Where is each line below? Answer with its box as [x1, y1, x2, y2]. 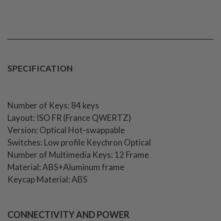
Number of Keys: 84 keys [7, 100, 99, 110]
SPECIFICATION [7, 63, 73, 74]
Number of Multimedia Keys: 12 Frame [7, 149, 149, 160]
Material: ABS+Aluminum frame [7, 161, 124, 172]
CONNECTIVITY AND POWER [7, 209, 129, 220]
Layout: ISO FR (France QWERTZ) [7, 112, 131, 123]
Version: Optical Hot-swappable [7, 124, 125, 135]
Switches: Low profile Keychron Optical [7, 137, 151, 147]
